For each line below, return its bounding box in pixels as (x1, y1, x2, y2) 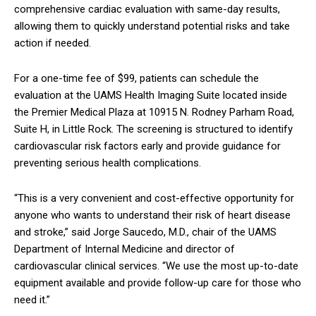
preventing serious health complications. (14, 157, 201, 170)
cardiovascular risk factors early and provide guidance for (14, 140, 281, 153)
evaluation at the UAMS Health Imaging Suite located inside (14, 89, 287, 102)
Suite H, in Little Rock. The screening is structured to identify (14, 123, 293, 136)
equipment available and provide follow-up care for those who (14, 276, 301, 290)
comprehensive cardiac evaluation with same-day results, (14, 3, 280, 16)
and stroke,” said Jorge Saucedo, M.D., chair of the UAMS (14, 226, 276, 239)
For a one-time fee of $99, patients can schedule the (14, 72, 259, 85)
